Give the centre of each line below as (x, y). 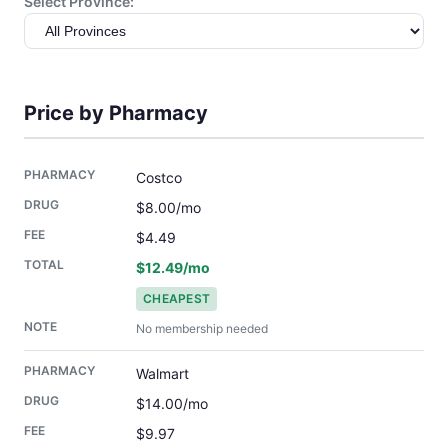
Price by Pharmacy (116, 112)
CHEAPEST (177, 299)
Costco (159, 177)
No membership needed (202, 328)
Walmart (162, 373)
